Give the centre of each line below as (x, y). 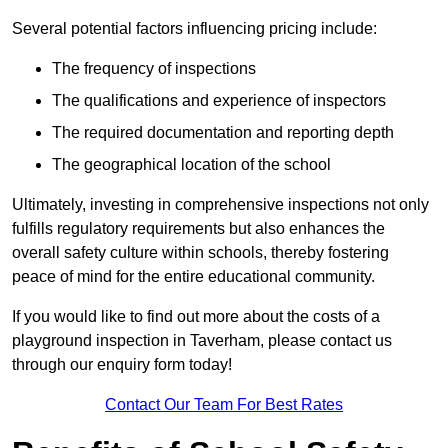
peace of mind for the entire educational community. (193, 277)
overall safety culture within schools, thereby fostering (200, 253)
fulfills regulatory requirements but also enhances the (198, 229)
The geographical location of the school (191, 165)
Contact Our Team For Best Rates (224, 405)
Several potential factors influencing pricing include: (194, 29)
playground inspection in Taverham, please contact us (202, 341)
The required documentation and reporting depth (223, 133)
